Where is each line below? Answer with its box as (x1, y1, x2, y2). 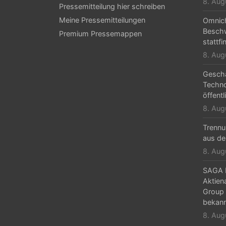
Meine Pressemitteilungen (59, 15, 145, 24)
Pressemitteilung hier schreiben (59, 2, 165, 11)
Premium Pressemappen (59, 29, 142, 38)
